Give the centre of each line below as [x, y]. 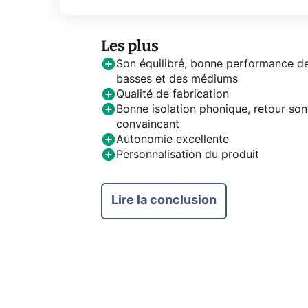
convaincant [148, 124]
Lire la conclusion [164, 200]
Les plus [130, 45]
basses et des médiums [177, 79]
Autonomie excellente [173, 139]
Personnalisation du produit [188, 154]
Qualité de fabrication [173, 94]
